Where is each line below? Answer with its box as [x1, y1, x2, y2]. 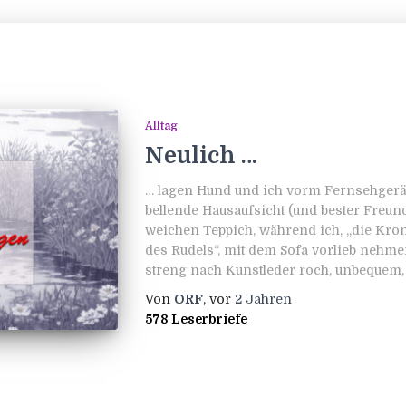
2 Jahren [234, 291, 292, 306]
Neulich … [144, 141, 263, 169]
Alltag [144, 119, 178, 132]
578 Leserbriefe [144, 311, 247, 326]
